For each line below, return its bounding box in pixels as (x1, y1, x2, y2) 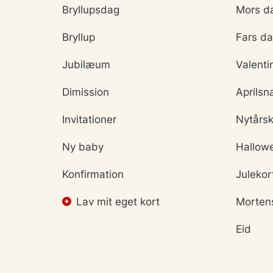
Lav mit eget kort (76, 196, 160, 208)
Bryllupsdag (62, 4, 119, 16)
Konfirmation (62, 168, 124, 180)
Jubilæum (62, 58, 110, 71)
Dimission (62, 86, 109, 98)
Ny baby (62, 141, 104, 153)
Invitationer (62, 113, 116, 126)
